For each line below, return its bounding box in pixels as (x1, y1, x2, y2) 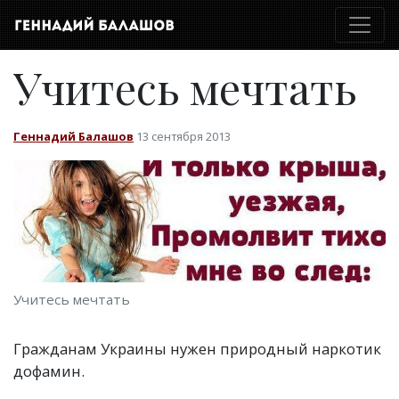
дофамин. (13, 361, 85, 381)
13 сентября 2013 (136, 128, 231, 144)
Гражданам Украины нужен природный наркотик (13, 338, 381, 359)
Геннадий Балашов (13, 128, 134, 144)
